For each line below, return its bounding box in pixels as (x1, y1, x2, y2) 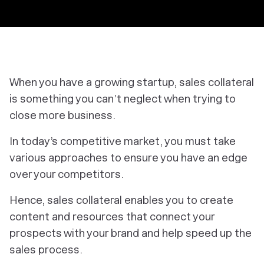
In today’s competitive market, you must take (9, 135, 236, 147)
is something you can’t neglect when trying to (9, 93, 236, 105)
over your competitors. (9, 168, 124, 180)
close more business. (9, 109, 115, 121)
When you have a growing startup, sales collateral (9, 76, 254, 88)
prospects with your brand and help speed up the (9, 227, 252, 239)
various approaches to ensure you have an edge (9, 151, 247, 164)
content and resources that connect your (9, 210, 214, 223)
